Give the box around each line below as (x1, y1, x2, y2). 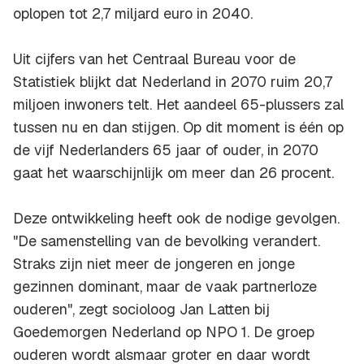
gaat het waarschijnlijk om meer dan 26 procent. (13, 163, 334, 183)
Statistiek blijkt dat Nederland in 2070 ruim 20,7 (13, 72, 332, 92)
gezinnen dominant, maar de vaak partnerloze (13, 277, 317, 297)
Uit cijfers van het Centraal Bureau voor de (13, 50, 296, 69)
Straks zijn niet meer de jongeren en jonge (13, 254, 295, 274)
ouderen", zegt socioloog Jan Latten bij (13, 300, 270, 319)
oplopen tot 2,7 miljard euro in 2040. (13, 4, 253, 24)
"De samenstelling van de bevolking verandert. (13, 232, 320, 251)
